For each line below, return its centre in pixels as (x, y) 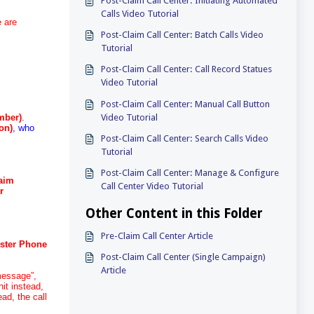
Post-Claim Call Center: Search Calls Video (185, 138)
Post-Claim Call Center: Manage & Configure (190, 173)
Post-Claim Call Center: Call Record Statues (187, 69)
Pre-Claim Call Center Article (157, 236)
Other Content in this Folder (174, 213)
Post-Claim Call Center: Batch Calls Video (148, 35)
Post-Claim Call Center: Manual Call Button (186, 104)
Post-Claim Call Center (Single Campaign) (184, 257)
